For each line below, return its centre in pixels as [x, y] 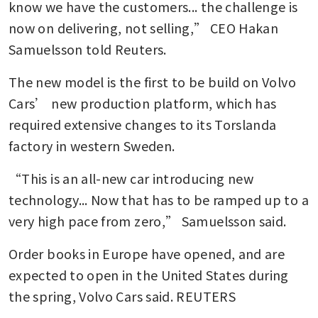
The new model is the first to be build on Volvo [152, 82]
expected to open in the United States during [149, 275]
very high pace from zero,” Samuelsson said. [148, 221]
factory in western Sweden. [92, 146]
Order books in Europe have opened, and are [147, 254]
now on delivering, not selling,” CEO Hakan [144, 28]
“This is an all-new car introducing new [131, 179]
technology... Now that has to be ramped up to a [159, 200]
